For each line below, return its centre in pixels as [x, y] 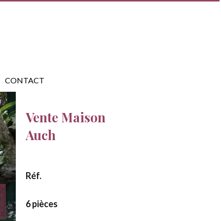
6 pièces [42, 204]
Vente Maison [66, 117]
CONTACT [25, 80]
